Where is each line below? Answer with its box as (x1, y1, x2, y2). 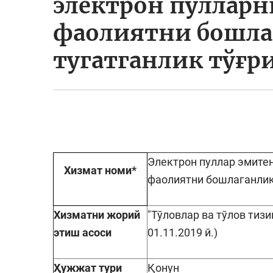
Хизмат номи (64, 164, 132, 177)
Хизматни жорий (54, 208, 140, 222)
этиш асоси (54, 226, 112, 239)
